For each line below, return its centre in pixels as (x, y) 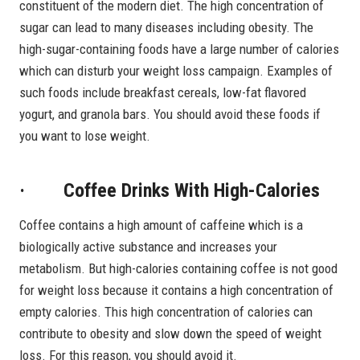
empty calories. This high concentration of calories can (166, 311)
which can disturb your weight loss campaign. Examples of (176, 70)
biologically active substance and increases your (148, 246)
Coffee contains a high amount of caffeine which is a (161, 225)
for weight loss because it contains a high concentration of (176, 290)
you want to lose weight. (85, 135)
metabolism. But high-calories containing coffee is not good (178, 268)
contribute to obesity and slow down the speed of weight (170, 333)
